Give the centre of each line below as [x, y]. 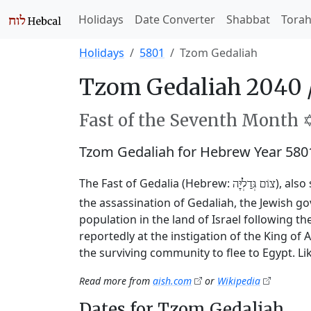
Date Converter [175, 19]
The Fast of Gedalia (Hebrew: [156, 183]
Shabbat [248, 19]
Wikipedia [239, 281]
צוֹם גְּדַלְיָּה [254, 184]
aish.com [172, 281]
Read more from [116, 281]
